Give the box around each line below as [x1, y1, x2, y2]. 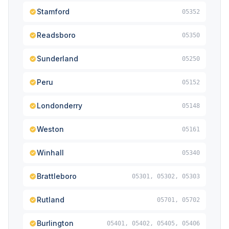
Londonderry [37, 101, 82, 110]
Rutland [37, 195, 64, 204]
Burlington [37, 219, 74, 227]
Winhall [37, 148, 64, 157]
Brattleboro [37, 172, 77, 180]
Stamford [37, 7, 70, 16]
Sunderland [37, 54, 78, 63]
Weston [37, 125, 64, 133]
